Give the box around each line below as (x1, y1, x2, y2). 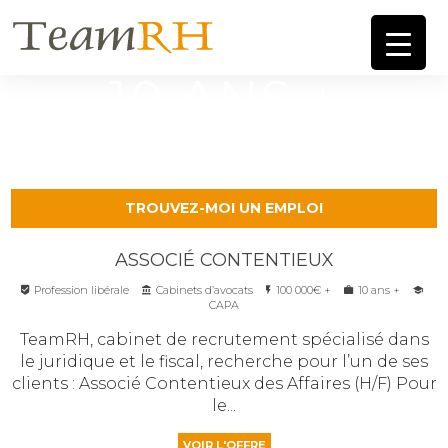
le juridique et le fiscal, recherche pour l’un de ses (20, 351, 428, 371)
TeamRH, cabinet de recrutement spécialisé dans (19, 329, 429, 349)
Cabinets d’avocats (155, 282, 256, 297)
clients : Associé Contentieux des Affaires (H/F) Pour (11, 373, 437, 393)
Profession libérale (33, 282, 132, 297)
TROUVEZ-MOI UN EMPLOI (125, 198, 323, 217)
